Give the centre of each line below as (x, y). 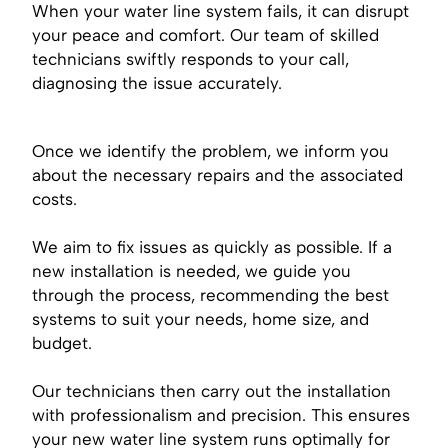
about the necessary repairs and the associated (217, 174)
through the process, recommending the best (210, 294)
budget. (62, 342)
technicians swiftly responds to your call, (190, 58)
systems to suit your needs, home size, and (200, 318)
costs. (54, 198)
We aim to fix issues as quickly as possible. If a (212, 246)
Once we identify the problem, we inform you (210, 150)
